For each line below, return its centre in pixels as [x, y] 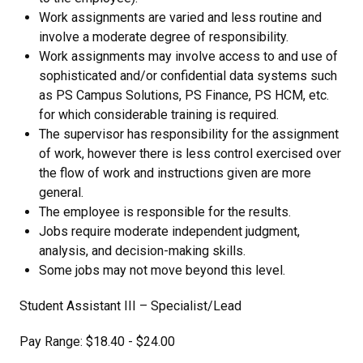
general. [61, 192]
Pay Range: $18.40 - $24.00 [97, 342]
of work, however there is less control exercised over [190, 154]
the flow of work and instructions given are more [175, 173]
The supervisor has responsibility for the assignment [189, 134]
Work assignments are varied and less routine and [180, 17]
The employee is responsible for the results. [165, 212]
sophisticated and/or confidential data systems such [188, 76]
